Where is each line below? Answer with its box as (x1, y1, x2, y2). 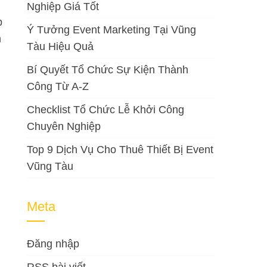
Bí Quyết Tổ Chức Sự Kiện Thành (27, 64, 189, 76)
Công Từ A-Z (27, 80, 89, 92)
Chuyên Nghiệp (27, 120, 101, 132)
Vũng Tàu (27, 160, 74, 172)
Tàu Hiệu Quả (27, 41, 94, 52)
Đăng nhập (27, 238, 80, 250)
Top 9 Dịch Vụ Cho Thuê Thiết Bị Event (27, 144, 214, 156)
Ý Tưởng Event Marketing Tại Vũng (27, 24, 197, 36)
